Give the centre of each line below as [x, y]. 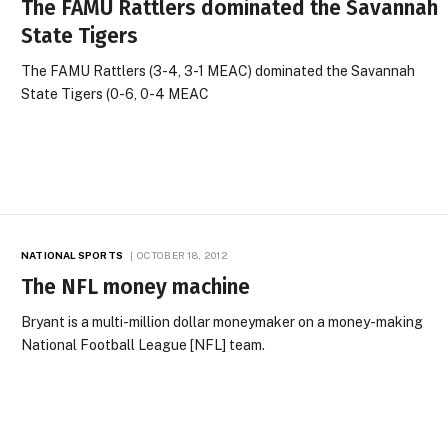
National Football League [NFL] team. [143, 345]
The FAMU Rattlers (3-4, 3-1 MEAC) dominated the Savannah [218, 71]
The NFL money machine [136, 287]
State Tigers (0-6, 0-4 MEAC [115, 94]
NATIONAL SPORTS [72, 255]
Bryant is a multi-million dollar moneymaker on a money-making [222, 322]
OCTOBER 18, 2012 [182, 255]
